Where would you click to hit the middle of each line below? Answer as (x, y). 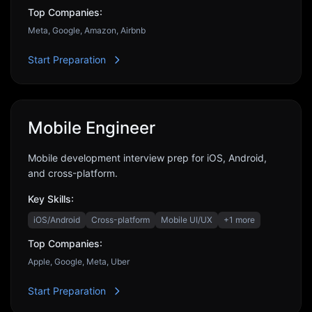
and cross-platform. (73, 173)
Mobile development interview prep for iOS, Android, (147, 158)
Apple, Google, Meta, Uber (79, 262)
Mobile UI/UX (187, 220)
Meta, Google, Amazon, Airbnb (87, 30)
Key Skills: (51, 199)
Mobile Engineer (92, 128)
